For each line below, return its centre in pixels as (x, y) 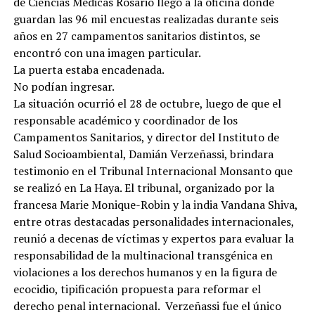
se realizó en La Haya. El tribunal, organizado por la (143, 187)
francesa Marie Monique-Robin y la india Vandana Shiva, (155, 204)
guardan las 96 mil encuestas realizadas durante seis (146, 19)
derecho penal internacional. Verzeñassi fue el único (147, 306)
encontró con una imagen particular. (107, 52)
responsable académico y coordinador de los (125, 120)
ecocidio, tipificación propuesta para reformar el (137, 289)
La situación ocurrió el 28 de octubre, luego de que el (147, 103)
